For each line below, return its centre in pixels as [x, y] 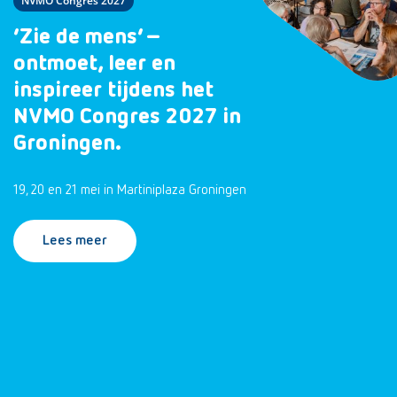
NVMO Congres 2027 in [127, 117]
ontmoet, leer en [94, 64]
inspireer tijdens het [113, 90]
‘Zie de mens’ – [87, 37]
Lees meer [75, 241]
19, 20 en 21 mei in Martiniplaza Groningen [130, 190]
